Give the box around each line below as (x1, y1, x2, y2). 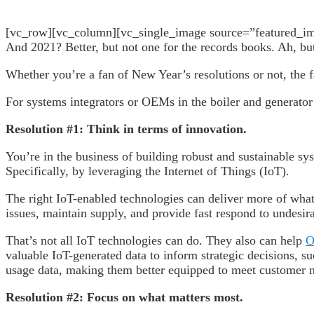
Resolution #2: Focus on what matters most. (6, 289, 243, 304)
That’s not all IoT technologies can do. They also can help (6, 233, 306, 247)
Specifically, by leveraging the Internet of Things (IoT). (6, 163, 289, 178)
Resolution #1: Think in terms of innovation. (6, 121, 247, 136)
